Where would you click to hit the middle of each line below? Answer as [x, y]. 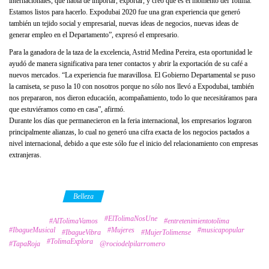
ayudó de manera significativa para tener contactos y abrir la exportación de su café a [128, 64]
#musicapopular [221, 230]
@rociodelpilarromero [132, 244]
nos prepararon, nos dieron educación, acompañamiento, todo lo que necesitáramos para [133, 98]
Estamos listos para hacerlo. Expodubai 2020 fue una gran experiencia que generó [125, 12]
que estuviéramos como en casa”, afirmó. [67, 110]
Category [34, 197]
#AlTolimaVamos [74, 221]
